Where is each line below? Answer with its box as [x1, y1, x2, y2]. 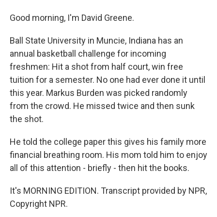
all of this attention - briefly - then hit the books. [10, 163, 189, 173]
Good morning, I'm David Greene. [10, 13, 134, 23]
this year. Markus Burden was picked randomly [10, 88, 187, 98]
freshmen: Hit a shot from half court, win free [10, 62, 183, 72]
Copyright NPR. [10, 199, 68, 209]
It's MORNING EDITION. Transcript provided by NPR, [10, 186, 207, 196]
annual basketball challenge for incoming [10, 48, 166, 59]
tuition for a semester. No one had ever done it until [10, 75, 205, 85]
